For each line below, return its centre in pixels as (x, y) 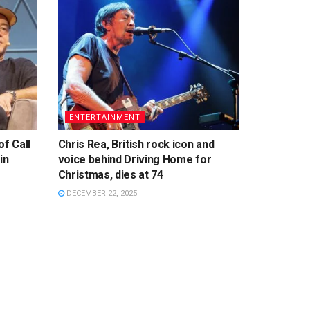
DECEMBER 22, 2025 (100, 193)
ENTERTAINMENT (104, 117)
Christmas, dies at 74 (110, 174)
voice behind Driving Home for (135, 159)
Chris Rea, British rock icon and (136, 144)
